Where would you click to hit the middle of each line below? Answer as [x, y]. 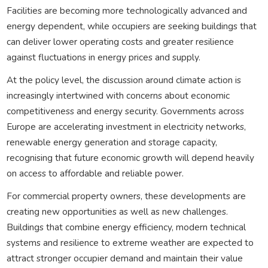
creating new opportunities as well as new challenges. [117, 211]
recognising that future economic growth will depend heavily [130, 157]
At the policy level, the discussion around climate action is [124, 80]
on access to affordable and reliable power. [95, 173]
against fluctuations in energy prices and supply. [103, 57]
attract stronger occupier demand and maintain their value [124, 258]
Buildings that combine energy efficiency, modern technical [126, 227]
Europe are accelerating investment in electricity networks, [126, 126]
